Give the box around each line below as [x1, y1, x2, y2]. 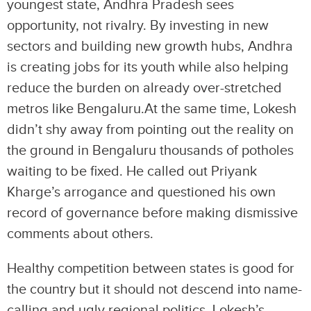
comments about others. [7, 226, 153, 242]
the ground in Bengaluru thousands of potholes [7, 142, 294, 159]
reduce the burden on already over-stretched [7, 80, 282, 96]
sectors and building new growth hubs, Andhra [7, 38, 293, 55]
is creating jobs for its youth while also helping [7, 59, 289, 76]
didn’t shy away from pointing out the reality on [7, 121, 294, 138]
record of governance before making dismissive [7, 205, 298, 221]
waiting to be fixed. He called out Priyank [7, 163, 257, 180]
